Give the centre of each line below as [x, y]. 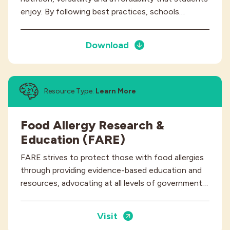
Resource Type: [70, 91]
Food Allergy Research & [92, 125]
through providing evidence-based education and [111, 170]
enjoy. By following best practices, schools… [103, 12]
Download [109, 45]
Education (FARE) [73, 139]
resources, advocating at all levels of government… [114, 183]
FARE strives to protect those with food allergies [112, 157]
